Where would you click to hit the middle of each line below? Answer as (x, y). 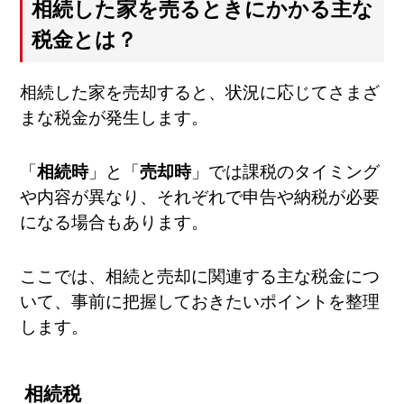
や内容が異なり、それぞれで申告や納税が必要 (200, 197)
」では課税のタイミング (286, 172)
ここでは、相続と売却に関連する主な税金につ (200, 277)
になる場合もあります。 (115, 222)
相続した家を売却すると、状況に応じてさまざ (200, 92)
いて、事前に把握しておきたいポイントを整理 (200, 302)
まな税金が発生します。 (115, 117)
